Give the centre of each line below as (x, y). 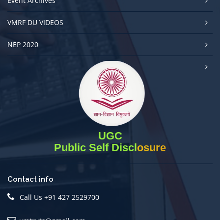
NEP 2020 (23, 44)
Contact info (30, 179)
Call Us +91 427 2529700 (59, 197)
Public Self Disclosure (110, 147)
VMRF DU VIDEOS (35, 22)
